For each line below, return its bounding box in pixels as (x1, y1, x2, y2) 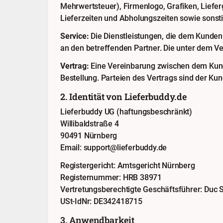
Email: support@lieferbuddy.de (60, 142, 167, 153)
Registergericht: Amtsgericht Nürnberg (60, 160, 195, 171)
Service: (60, 30, 89, 42)
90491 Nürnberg (60, 130, 117, 141)
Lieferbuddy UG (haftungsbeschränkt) (60, 106, 192, 117)
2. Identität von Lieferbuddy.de (60, 91, 187, 103)
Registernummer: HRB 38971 (60, 172, 162, 183)
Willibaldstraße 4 (60, 118, 119, 129)
